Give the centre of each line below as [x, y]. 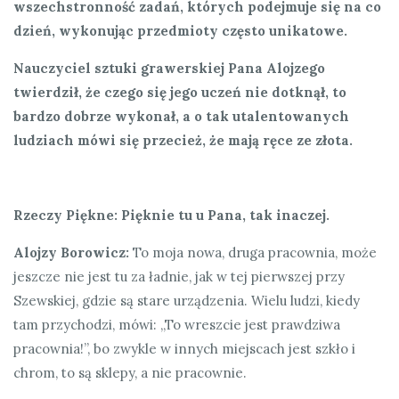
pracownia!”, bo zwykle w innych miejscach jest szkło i [184, 348]
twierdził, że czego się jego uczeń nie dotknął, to [180, 92]
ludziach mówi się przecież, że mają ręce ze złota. [183, 140]
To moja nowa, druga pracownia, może [253, 252]
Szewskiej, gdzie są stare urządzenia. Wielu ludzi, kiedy [187, 300]
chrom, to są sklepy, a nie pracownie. [130, 372]
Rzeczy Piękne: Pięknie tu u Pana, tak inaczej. [171, 215]
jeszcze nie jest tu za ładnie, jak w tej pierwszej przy [179, 276]
